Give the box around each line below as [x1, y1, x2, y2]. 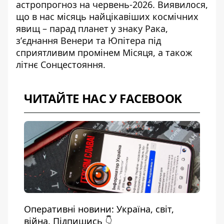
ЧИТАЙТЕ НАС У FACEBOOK [24, 90, 182, 107]
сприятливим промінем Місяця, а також [16, 46, 192, 59]
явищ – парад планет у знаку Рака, [16, 22, 168, 35]
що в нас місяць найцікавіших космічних [16, 10, 198, 23]
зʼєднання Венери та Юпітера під [16, 34, 161, 47]
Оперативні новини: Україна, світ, [24, 203, 174, 215]
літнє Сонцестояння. [16, 58, 105, 71]
